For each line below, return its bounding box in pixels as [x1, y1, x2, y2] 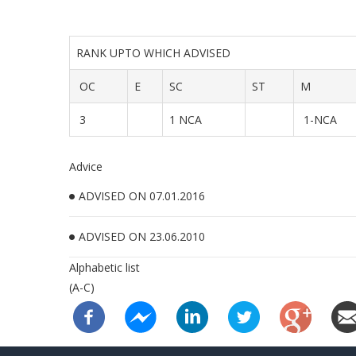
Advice [69, 159, 103, 174]
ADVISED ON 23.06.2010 [79, 229, 205, 244]
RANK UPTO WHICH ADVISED [76, 45, 237, 60]
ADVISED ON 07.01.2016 [79, 188, 205, 203]
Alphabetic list [69, 260, 140, 275]
